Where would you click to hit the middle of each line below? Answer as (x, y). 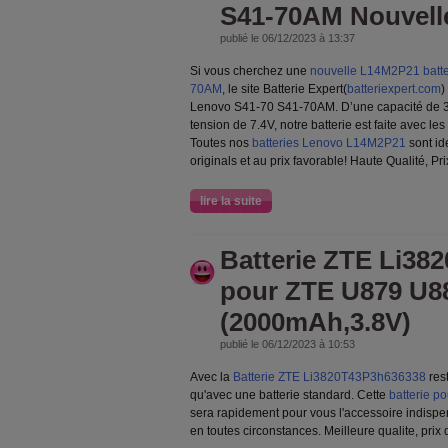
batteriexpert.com (394, 89)
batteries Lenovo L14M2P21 (329, 143)
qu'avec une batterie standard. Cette (289, 395)
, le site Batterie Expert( (284, 89)
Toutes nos (221, 143)
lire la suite (231, 201)
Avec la (211, 377)
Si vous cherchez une (250, 71)
